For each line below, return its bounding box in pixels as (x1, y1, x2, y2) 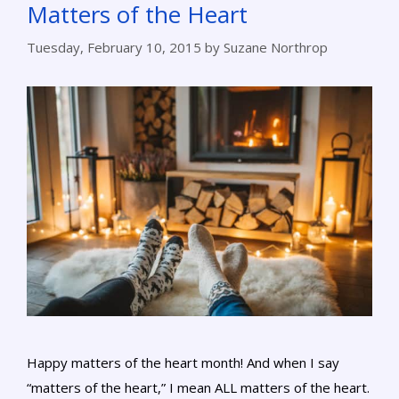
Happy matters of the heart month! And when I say (27, 354, 339, 372)
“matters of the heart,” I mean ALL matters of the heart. (27, 379, 370, 397)
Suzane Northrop (224, 37, 328, 56)
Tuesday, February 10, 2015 (27, 37, 201, 56)
